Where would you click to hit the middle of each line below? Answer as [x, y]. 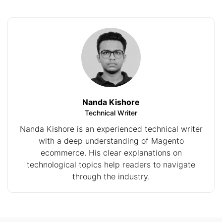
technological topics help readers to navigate [111, 165]
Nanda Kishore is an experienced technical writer [111, 129]
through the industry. [111, 177]
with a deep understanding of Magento [111, 141]
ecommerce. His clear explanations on [111, 153]
